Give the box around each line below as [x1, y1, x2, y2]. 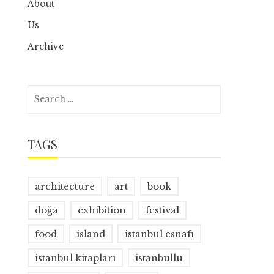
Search [27, 86, 59, 97]
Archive [28, 41, 64, 52]
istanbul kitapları [35, 252, 116, 264]
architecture [35, 180, 95, 192]
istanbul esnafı [125, 228, 194, 240]
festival [146, 204, 180, 216]
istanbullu [135, 252, 183, 264]
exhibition [78, 204, 127, 216]
